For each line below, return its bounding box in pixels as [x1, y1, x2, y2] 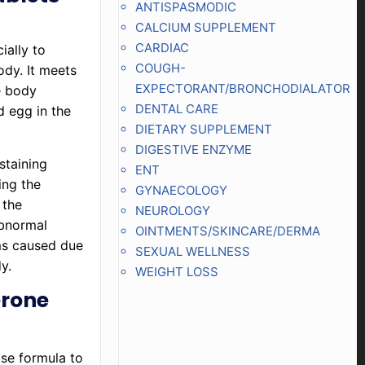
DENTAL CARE [134, 101, 218, 117]
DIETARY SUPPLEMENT [134, 121, 272, 137]
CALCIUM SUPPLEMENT [134, 20, 276, 35]
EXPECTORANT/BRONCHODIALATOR [134, 81, 350, 96]
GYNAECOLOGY [134, 182, 227, 198]
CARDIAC [134, 40, 189, 55]
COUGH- [134, 60, 186, 76]
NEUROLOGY [134, 203, 210, 218]
